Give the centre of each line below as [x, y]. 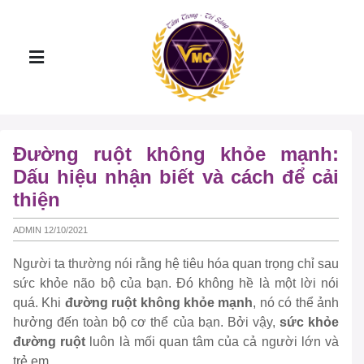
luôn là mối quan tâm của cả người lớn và [212, 342]
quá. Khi [39, 303]
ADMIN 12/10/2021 [50, 230]
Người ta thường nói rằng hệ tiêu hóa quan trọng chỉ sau [176, 264]
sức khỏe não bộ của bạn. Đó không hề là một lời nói [176, 284]
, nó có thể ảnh [296, 303]
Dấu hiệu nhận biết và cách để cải [176, 177]
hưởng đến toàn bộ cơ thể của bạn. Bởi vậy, [146, 323]
